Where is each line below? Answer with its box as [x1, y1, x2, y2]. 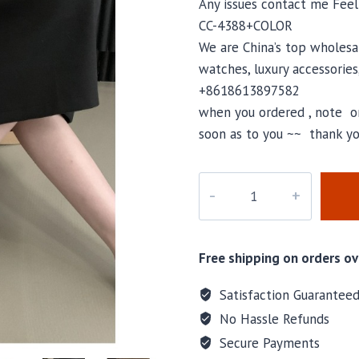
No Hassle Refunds [215, 309, 329, 328]
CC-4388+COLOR [198, 16, 292, 34]
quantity [198, 216, 247, 235]
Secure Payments [215, 333, 320, 352]
